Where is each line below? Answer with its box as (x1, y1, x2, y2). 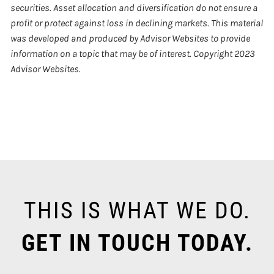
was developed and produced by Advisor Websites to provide (10, 32, 251, 44)
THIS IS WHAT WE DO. (23, 196, 251, 224)
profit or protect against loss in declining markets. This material (10, 17, 264, 29)
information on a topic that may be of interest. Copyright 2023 (10, 47, 256, 59)
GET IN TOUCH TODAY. (21, 229, 253, 256)
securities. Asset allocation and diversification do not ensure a (10, 1, 258, 13)
